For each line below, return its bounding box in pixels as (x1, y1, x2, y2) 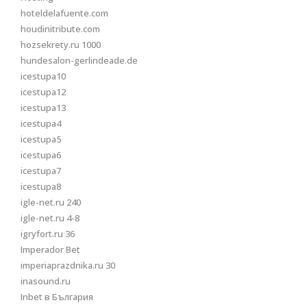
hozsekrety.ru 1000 (21, 38, 101, 51)
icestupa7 (21, 164, 61, 177)
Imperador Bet (21, 243, 80, 256)
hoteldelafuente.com (21, 7, 108, 19)
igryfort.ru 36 (21, 228, 75, 240)
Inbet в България (21, 291, 93, 303)
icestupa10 (21, 70, 66, 82)
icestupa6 (21, 149, 61, 161)
